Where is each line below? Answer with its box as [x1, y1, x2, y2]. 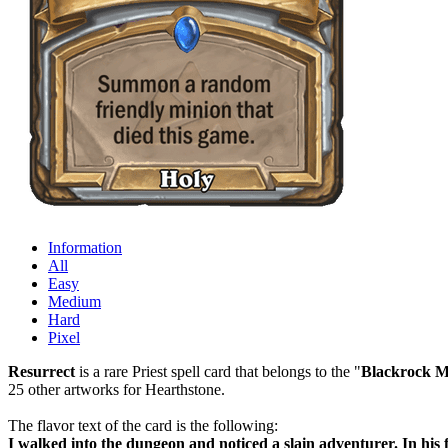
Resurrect [8, 362, 75, 380]
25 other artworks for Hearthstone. [8, 380, 225, 398]
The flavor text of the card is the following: [8, 416, 278, 434]
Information [48, 238, 122, 256]
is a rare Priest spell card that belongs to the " [75, 362, 361, 380]
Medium [48, 292, 101, 310]
